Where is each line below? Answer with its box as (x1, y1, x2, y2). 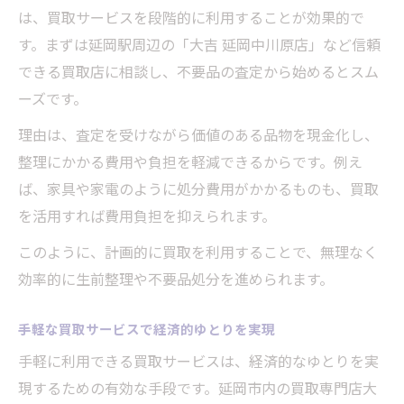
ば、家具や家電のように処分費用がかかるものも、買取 (18, 178, 379, 200)
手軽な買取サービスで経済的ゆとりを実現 (18, 319, 275, 339)
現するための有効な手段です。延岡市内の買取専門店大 (18, 377, 377, 399)
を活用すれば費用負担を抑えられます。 (18, 205, 276, 227)
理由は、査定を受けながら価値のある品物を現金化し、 (18, 124, 379, 146)
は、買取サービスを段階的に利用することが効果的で (18, 6, 364, 29)
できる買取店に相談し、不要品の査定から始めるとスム (18, 60, 379, 83)
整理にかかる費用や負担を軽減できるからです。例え (18, 151, 363, 173)
